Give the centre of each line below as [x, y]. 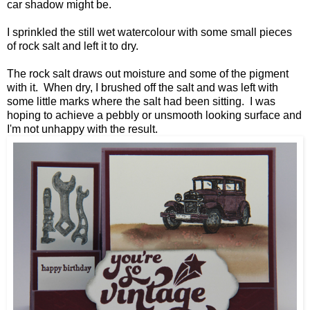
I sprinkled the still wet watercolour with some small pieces [149, 33]
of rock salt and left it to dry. [73, 46]
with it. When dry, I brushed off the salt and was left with [143, 88]
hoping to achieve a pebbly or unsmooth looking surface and [154, 116]
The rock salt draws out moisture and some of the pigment [148, 74]
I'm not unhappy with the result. [82, 129]
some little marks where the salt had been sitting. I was [141, 102]
